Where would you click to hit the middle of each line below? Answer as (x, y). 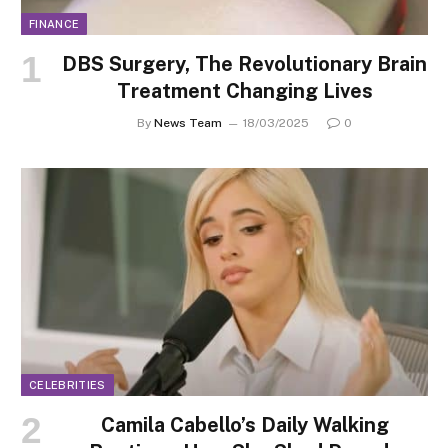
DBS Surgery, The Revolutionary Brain (244, 63)
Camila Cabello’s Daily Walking (244, 425)
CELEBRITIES (67, 385)
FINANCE (54, 23)
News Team (188, 122)
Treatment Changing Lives (244, 90)
